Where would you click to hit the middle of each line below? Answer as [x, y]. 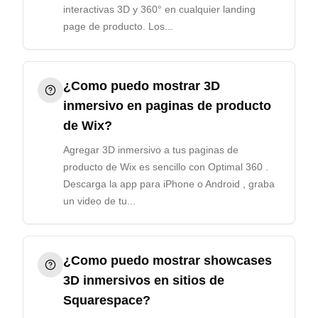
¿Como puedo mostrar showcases [168, 261]
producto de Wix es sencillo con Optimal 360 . [166, 167]
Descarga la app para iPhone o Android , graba [169, 184]
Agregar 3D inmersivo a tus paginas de [151, 150]
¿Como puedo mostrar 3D [142, 86]
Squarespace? [107, 300]
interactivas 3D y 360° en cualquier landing [159, 9]
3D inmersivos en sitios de [144, 280]
